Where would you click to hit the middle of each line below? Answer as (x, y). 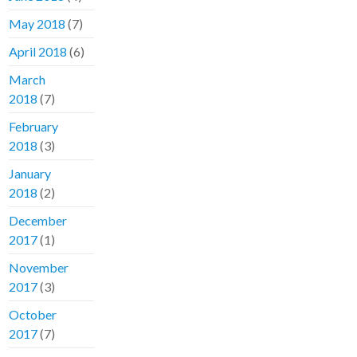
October (33, 315)
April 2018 (38, 52)
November (39, 268)
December (38, 221)
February (34, 127)
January (30, 174)
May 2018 (37, 24)
